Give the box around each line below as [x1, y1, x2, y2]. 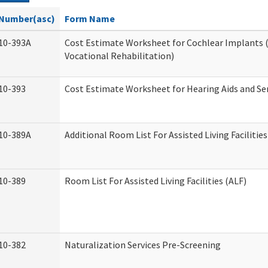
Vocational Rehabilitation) [65, 50, 174, 62]
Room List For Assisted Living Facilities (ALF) [65, 175, 246, 187]
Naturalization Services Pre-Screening [65, 239, 221, 251]
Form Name [65, 13, 115, 25]
